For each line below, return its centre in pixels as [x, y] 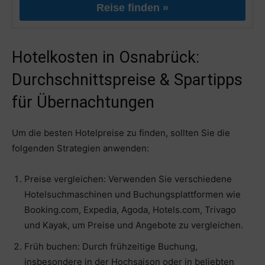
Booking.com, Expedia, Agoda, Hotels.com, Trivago [130, 210]
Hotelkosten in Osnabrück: [106, 58]
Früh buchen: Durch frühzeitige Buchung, [111, 247]
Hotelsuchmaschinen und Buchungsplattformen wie [132, 195]
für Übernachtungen [83, 103]
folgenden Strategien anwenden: [80, 148]
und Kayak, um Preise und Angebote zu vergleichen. [134, 225]
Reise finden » [132, 8]
